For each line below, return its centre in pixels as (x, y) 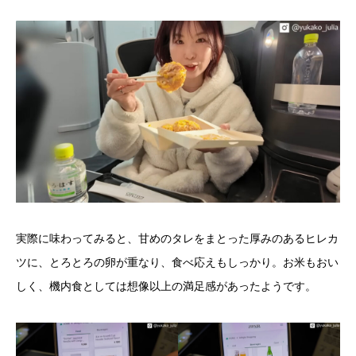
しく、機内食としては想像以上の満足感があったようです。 (166, 286)
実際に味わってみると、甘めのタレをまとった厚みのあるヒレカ (177, 239)
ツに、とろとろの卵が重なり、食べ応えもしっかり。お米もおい (177, 263)
